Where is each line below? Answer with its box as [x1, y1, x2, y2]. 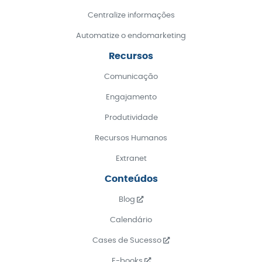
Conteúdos [104, 174, 158, 184]
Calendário [110, 216, 152, 225]
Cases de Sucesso [92, 237, 163, 245]
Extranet [115, 155, 147, 163]
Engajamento [105, 94, 157, 102]
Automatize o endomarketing [76, 32, 186, 40]
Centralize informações [87, 12, 175, 20]
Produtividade [104, 114, 158, 122]
